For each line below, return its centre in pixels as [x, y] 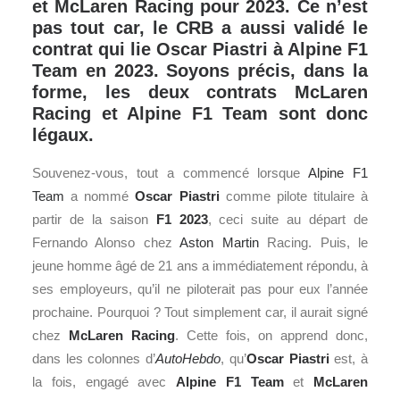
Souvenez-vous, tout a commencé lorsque [171, 173]
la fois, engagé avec [104, 382]
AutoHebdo [188, 358]
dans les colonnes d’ [94, 358]
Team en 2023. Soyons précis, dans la [200, 71]
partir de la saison [94, 219]
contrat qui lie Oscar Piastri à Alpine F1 [200, 49]
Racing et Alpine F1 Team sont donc [200, 113]
